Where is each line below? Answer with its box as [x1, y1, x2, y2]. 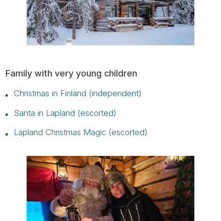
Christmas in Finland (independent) [13, 88, 142, 99]
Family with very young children [5, 68, 138, 78]
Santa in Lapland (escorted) [13, 108, 116, 118]
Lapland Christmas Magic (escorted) [13, 127, 147, 138]
